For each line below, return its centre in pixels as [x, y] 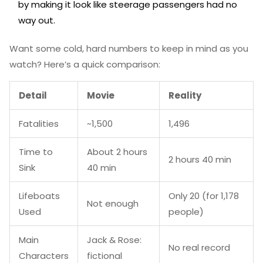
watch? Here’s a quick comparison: [85, 64]
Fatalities [39, 124]
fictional [104, 256]
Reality [185, 95]
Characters [44, 256]
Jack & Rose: [114, 240]
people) [186, 212]
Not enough [113, 203]
